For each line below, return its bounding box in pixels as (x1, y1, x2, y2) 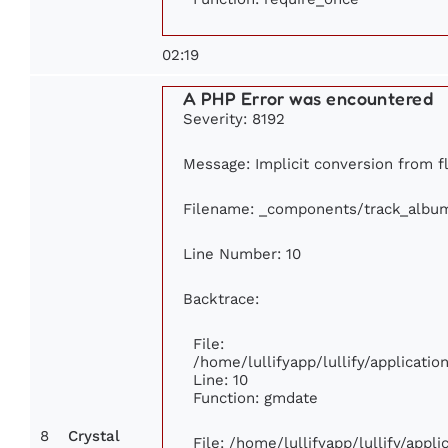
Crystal (68, 427, 120, 444)
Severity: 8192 (183, 109, 285, 127)
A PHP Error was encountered (183, 86, 434, 109)
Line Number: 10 (183, 244, 301, 262)
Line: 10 (193, 370, 248, 388)
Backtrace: (183, 289, 259, 307)
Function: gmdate (193, 388, 318, 406)
